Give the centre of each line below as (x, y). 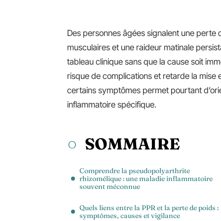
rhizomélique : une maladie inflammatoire (146, 179)
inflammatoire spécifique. (112, 105)
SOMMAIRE (132, 144)
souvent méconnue (110, 186)
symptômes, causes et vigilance (130, 216)
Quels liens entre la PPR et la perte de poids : (149, 208)
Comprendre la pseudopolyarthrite (135, 171)
